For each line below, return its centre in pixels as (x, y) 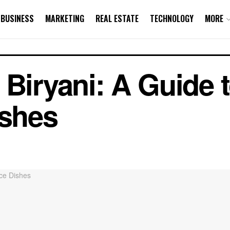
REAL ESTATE (117, 18)
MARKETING (65, 18)
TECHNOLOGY (172, 18)
